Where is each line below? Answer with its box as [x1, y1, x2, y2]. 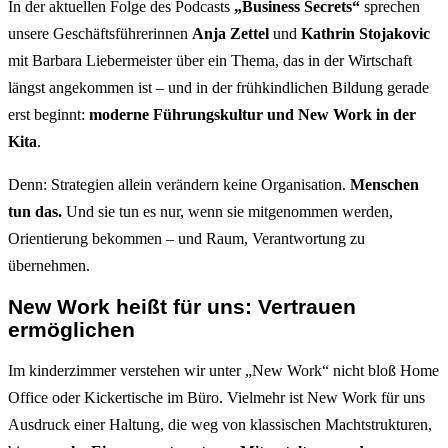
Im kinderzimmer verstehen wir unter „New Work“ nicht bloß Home [8, 361, 439, 379]
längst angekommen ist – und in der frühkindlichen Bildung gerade [8, 78, 429, 96]
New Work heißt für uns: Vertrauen [8, 294, 356, 318]
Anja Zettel [192, 24, 269, 42]
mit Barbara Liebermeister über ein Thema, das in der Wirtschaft [8, 51, 412, 69]
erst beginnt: [8, 105, 89, 123]
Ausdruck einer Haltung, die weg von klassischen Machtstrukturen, [8, 415, 432, 433]
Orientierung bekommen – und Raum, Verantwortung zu [8, 229, 365, 247]
